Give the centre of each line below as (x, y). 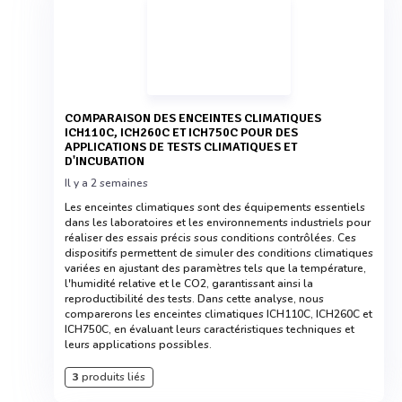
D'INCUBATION (105, 161)
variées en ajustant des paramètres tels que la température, (215, 268)
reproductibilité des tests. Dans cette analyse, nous (194, 299)
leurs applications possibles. (138, 345)
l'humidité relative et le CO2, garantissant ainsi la (189, 284)
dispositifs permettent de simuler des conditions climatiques (219, 253)
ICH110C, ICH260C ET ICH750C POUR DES (181, 132)
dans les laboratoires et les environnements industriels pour (218, 223)
